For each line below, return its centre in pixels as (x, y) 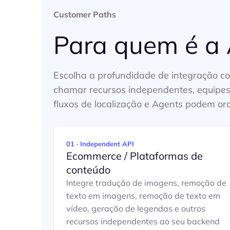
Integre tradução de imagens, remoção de (146, 183)
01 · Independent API (100, 144)
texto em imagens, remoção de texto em (143, 196)
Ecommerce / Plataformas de (135, 156)
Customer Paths (85, 14)
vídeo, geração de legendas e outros (136, 208)
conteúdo (88, 170)
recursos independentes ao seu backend (143, 221)
